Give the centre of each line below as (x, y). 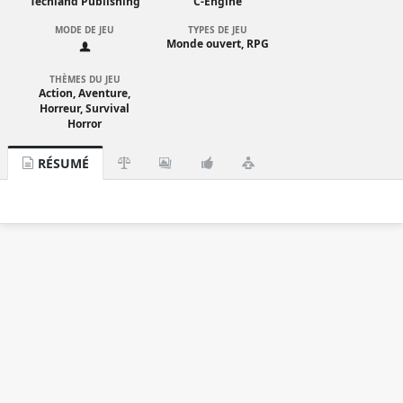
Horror (85, 123)
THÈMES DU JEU (85, 79)
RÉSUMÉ (62, 163)
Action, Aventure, (85, 93)
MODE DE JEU (85, 29)
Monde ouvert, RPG (218, 43)
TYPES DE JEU (218, 29)
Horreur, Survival (85, 108)
